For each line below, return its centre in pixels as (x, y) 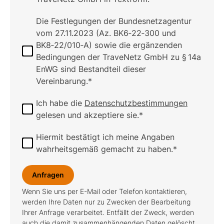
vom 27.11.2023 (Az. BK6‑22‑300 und (106, 33)
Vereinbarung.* (64, 81)
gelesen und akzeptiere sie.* (89, 115)
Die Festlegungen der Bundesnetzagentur (114, 21)
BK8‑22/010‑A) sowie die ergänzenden (109, 45)
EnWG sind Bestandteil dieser (91, 69)
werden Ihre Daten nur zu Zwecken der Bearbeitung (106, 202)
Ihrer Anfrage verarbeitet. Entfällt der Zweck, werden (108, 212)
